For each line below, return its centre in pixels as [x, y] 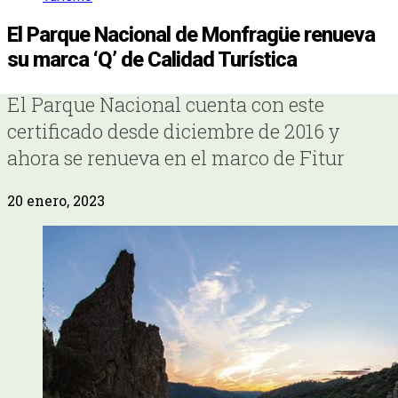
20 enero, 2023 [56, 200]
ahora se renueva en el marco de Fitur [176, 157]
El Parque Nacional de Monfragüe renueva [191, 34]
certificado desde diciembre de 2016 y [173, 131]
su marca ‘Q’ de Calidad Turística [152, 59]
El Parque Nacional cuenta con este [166, 104]
